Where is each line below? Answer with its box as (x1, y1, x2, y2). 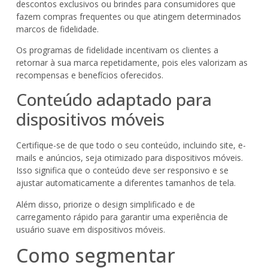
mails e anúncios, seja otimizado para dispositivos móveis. (16, 152, 243, 164)
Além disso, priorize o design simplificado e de (16, 198, 195, 210)
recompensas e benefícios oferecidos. (16, 69, 163, 81)
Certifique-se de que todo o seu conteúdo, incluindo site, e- (16, 139, 246, 151)
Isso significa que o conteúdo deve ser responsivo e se (16, 165, 229, 176)
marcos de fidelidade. (16, 23, 99, 35)
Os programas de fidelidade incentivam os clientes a (16, 44, 218, 56)
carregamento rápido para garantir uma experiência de (16, 211, 228, 223)
